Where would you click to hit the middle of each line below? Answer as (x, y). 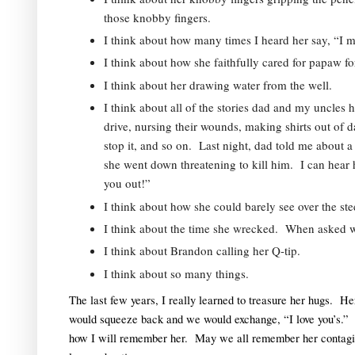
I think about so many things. (176, 273)
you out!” (131, 183)
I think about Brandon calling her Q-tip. (206, 251)
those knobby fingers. (161, 17)
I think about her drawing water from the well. (221, 84)
